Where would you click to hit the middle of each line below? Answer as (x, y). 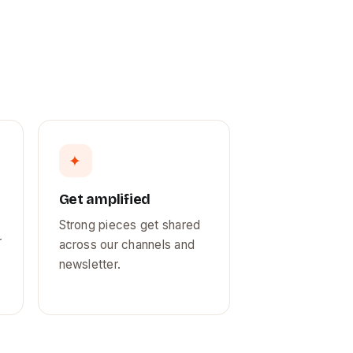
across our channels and (127, 245)
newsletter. (90, 264)
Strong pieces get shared (130, 225)
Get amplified (105, 199)
